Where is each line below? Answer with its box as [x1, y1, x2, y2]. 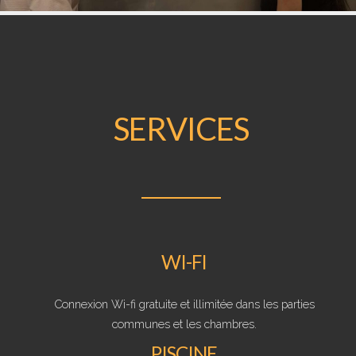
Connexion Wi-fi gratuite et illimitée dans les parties [53, 297, 315, 311]
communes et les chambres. [111, 317, 257, 331]
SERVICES [113, 110, 249, 149]
